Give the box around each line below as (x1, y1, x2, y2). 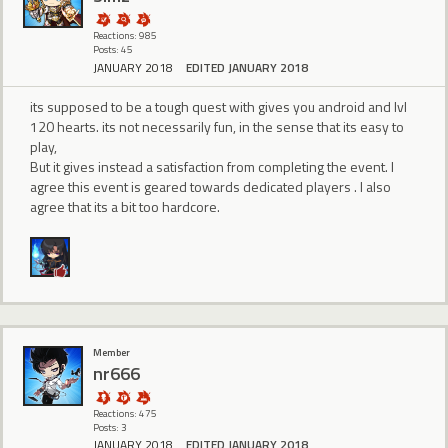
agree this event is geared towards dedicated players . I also (30, 175, 391, 197)
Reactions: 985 (93, 28, 157, 44)
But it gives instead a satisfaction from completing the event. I (30, 155, 394, 177)
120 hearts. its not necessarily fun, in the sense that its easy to (30, 115, 404, 137)
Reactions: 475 (93, 406, 157, 422)
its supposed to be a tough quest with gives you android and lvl (30, 95, 407, 117)
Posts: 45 (93, 42, 133, 58)
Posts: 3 (93, 420, 127, 436)
